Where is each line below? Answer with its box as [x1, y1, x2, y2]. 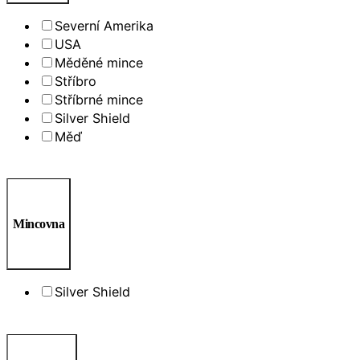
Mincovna [13, 217, 64, 231]
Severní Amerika [55, 17, 153, 34]
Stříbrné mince [55, 91, 143, 108]
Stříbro [55, 72, 96, 89]
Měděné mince [55, 54, 143, 71]
